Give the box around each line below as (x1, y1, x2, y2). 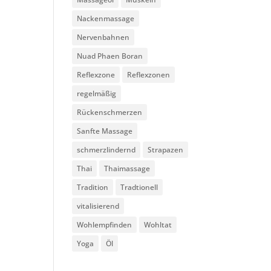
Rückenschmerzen (77, 107, 143, 117)
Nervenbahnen (77, 32, 130, 42)
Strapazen (148, 145, 184, 155)
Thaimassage (104, 163, 151, 174)
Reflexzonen (127, 70, 171, 80)
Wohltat (144, 220, 172, 230)
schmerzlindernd (77, 145, 136, 155)
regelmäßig (77, 88, 117, 99)
